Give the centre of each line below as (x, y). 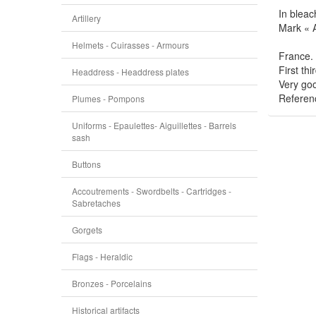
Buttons (86, 164)
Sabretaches (96, 203)
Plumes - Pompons (108, 98)
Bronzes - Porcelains (112, 283)
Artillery (86, 18)
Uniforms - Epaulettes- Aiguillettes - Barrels (154, 125)
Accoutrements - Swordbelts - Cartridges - (152, 191)
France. (296, 56)
